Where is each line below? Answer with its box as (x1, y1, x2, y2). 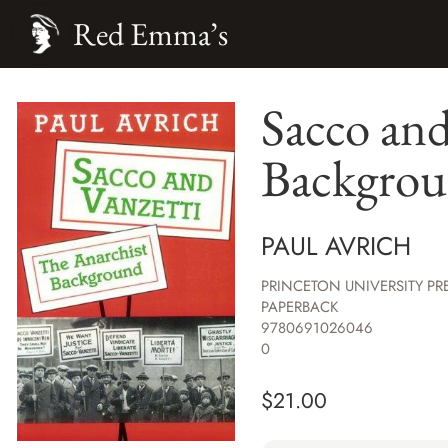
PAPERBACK (260, 296, 338, 319)
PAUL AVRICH (260, 227, 411, 265)
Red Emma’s (72, 13, 228, 54)
